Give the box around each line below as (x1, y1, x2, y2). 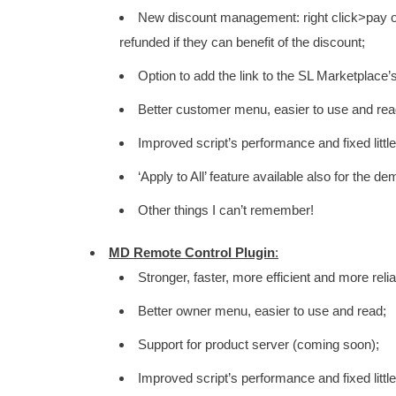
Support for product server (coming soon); (137, 337, 379, 352)
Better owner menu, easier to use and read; (137, 303, 386, 318)
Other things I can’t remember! (137, 202, 314, 217)
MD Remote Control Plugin (109, 245, 275, 260)
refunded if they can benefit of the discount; (118, 34, 365, 49)
